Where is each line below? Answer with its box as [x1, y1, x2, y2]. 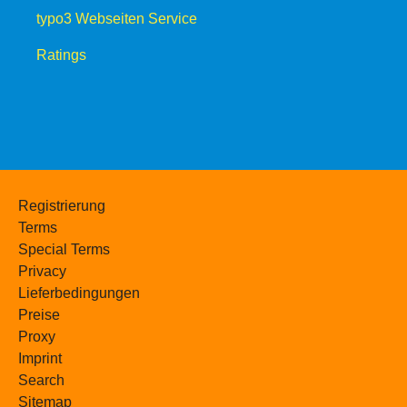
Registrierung [18, 197, 105, 213]
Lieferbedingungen [18, 284, 140, 301]
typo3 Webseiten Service [36, 10, 197, 26]
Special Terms [18, 241, 110, 257]
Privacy [18, 263, 66, 279]
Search [18, 372, 65, 388]
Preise [18, 306, 60, 323]
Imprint [18, 350, 62, 366]
